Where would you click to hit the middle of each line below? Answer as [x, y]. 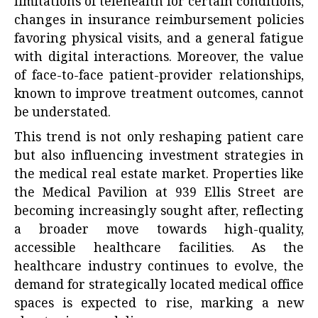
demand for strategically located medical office [159, 286]
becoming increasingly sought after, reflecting [159, 213]
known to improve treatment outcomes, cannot [159, 95]
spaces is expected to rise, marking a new [159, 305]
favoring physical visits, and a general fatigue [159, 40]
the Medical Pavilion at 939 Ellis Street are [159, 194]
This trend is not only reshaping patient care [159, 139]
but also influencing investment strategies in [159, 157]
